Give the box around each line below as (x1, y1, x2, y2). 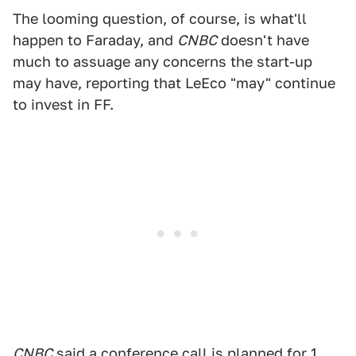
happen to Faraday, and (13, 32, 177, 48)
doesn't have (217, 32, 309, 48)
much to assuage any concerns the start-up (13, 53, 312, 70)
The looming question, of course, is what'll (13, 10, 307, 27)
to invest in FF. (13, 96, 114, 113)
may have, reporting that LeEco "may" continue (13, 75, 335, 91)
